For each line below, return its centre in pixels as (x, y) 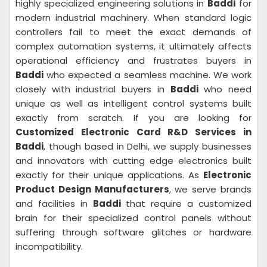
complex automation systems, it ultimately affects (133, 46)
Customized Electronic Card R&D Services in (133, 132)
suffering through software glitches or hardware (133, 232)
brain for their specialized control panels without (133, 218)
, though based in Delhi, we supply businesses (148, 146)
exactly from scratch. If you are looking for (133, 118)
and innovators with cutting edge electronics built (133, 161)
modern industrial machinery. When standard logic (133, 18)
